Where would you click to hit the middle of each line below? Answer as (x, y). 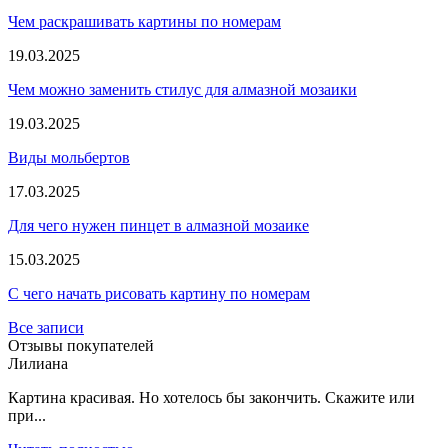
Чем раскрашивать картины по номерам (144, 21)
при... (27, 415)
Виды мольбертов (69, 157)
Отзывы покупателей (81, 345)
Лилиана (38, 363)
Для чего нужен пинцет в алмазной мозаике (158, 225)
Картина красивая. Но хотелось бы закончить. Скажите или (211, 397)
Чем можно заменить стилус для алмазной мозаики (182, 89)
